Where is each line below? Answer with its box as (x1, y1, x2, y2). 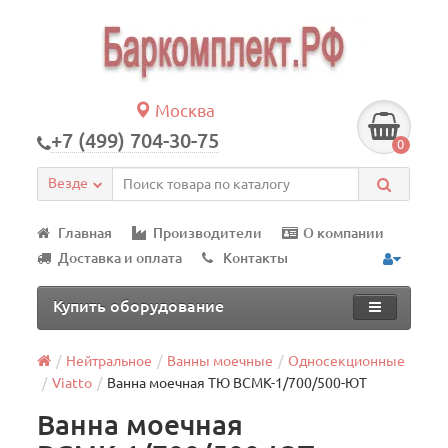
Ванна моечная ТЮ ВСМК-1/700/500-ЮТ (107, 375, 368, 391)
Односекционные (288, 353, 406, 369)
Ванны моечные (167, 353, 274, 369)
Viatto (52, 375, 93, 391)
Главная (58, 225, 113, 241)
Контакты (223, 250, 289, 266)
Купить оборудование (53, 297, 225, 315)
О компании (303, 225, 385, 241)
